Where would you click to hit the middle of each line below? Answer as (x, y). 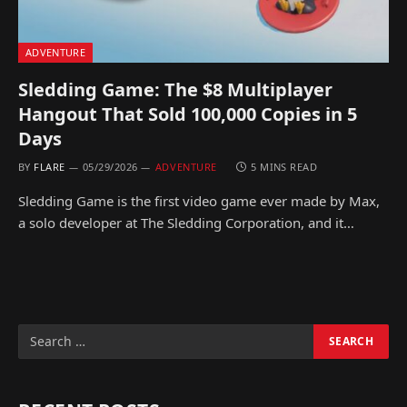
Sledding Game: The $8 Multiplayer (175, 89)
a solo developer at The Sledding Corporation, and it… (186, 222)
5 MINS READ (284, 166)
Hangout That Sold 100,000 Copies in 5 (188, 114)
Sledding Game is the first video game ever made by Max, (199, 200)
